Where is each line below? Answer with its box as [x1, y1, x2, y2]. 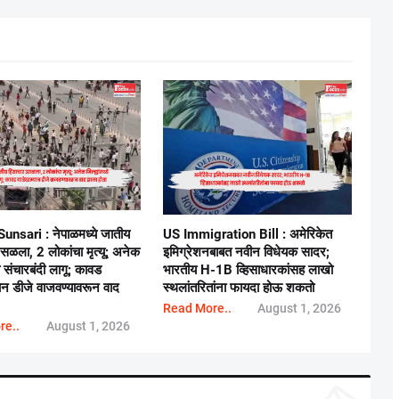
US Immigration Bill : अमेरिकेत [162, 225, 332, 242]
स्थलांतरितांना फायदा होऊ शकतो [162, 279, 314, 296]
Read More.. [162, 300, 232, 315]
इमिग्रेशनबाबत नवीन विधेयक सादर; [162, 243, 330, 260]
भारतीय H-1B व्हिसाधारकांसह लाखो [162, 261, 333, 278]
